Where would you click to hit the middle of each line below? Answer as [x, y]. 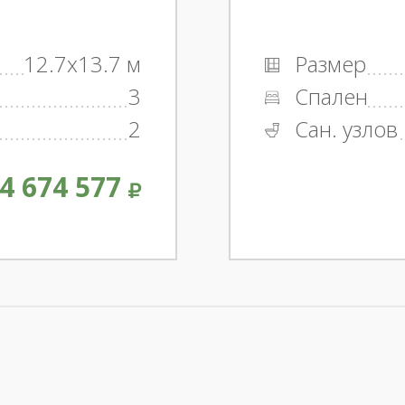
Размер [327, 64]
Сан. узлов [343, 129]
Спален [328, 97]
